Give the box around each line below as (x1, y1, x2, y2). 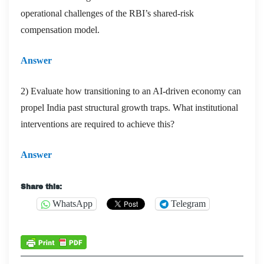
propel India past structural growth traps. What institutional (21, 102, 238, 113)
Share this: (21, 182, 62, 191)
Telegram (171, 199, 206, 209)
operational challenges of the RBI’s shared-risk (21, 8, 194, 18)
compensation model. (21, 24, 100, 35)
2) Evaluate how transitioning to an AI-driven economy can (21, 85, 241, 96)
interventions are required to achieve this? (21, 118, 174, 129)
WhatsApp (52, 199, 93, 209)
